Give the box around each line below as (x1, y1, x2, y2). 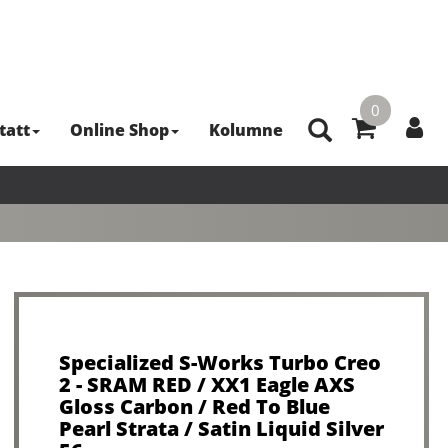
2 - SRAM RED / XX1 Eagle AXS (58, 371, 355, 398)
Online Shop (70, 119, 169, 141)
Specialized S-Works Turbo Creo (58, 349, 381, 376)
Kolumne (209, 119, 283, 141)
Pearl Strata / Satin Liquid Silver (58, 415, 384, 442)
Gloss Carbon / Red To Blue (58, 393, 330, 420)
